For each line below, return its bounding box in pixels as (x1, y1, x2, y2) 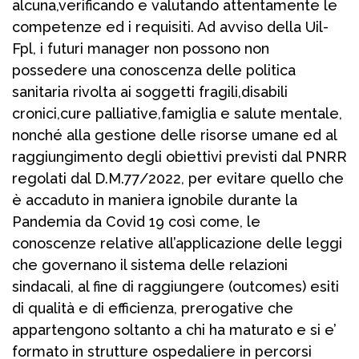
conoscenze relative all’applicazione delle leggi (12, 235, 342, 252)
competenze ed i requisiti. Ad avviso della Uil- (12, 18, 329, 36)
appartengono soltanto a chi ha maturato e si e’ (12, 321, 337, 339)
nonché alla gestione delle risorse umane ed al (12, 127, 337, 144)
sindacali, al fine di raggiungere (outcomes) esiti (12, 278, 339, 296)
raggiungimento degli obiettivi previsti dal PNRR (12, 148, 347, 166)
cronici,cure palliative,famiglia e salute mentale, (12, 105, 342, 123)
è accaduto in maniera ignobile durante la (12, 192, 297, 209)
